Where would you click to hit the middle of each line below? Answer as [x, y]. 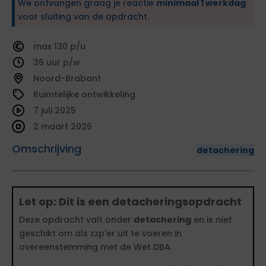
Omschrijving [47, 149]
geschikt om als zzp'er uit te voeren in [100, 233]
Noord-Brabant [67, 78]
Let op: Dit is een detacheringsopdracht [130, 202]
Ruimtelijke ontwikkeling [84, 94]
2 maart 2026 [63, 126]
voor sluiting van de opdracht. [83, 17]
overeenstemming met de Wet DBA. [96, 247]
